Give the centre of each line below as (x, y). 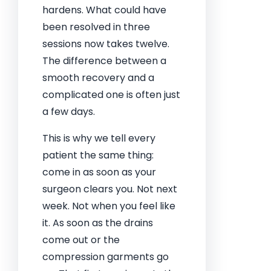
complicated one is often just (111, 95)
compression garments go (106, 257)
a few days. (69, 112)
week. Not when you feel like (109, 206)
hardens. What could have (104, 10)
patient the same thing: (98, 155)
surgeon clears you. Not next (110, 189)
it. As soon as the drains (98, 223)
